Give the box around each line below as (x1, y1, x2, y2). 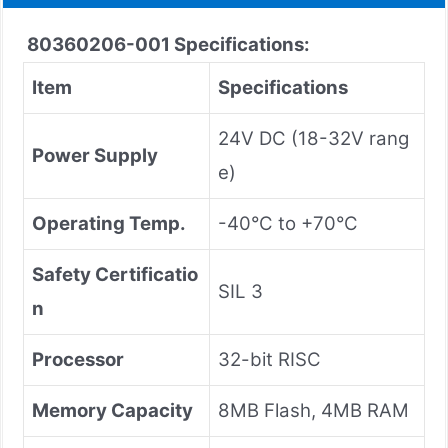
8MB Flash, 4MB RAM (218, 398, 409, 422)
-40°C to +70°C (218, 211, 358, 235)
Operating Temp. (32, 211, 186, 235)
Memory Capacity (32, 398, 193, 422)
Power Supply (32, 143, 158, 167)
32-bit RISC (218, 347, 321, 371)
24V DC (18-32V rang (218, 126, 409, 150)
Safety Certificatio (32, 262, 198, 286)
